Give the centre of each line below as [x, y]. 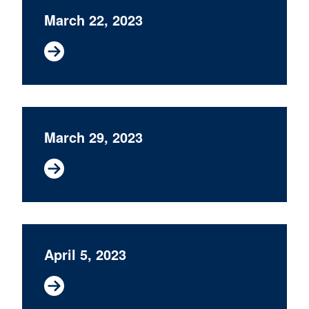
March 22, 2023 [93, 20]
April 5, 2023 [85, 254]
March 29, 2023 [93, 137]
